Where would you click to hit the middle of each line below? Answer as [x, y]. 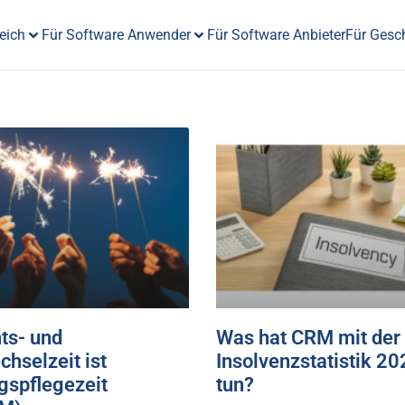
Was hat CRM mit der [308, 338]
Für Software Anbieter [276, 34]
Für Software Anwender [116, 34]
